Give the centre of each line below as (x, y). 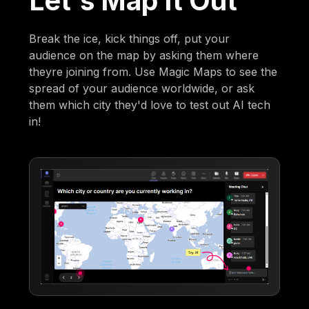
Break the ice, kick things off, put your (130, 38)
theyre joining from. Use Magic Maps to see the (153, 71)
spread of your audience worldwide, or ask (142, 88)
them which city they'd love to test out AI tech (150, 104)
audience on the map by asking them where (144, 55)
